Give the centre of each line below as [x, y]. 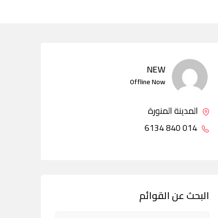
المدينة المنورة [174, 111]
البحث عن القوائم [174, 195]
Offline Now [148, 82]
